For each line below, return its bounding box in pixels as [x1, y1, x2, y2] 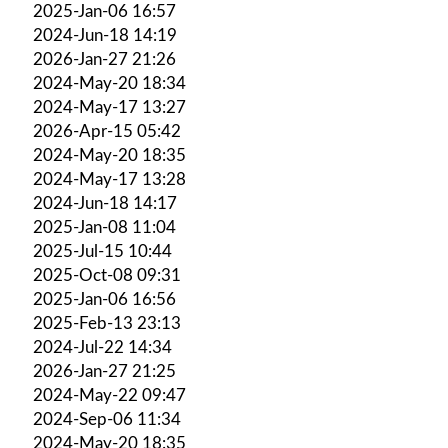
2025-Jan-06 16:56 [33, 290, 176, 308]
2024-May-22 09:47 [33, 386, 186, 404]
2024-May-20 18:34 [33, 74, 186, 92]
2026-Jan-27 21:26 [33, 50, 176, 68]
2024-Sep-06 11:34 [33, 410, 181, 428]
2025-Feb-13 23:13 [33, 314, 181, 332]
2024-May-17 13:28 [33, 170, 186, 188]
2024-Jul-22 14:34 [33, 338, 172, 356]
